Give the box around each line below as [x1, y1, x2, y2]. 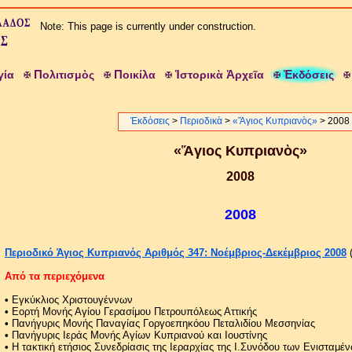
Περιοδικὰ [180, 115, 222, 126]
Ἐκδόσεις [130, 115, 170, 126]
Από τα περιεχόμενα [5, 269, 104, 282]
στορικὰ [179, 68, 226, 81]
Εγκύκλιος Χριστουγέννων [12, 293, 133, 306]
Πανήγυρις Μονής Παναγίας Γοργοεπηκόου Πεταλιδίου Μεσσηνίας [12, 317, 315, 329]
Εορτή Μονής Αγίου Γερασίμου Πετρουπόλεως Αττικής [12, 305, 257, 317]
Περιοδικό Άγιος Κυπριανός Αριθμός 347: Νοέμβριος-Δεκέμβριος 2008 [5, 246, 346, 258]
